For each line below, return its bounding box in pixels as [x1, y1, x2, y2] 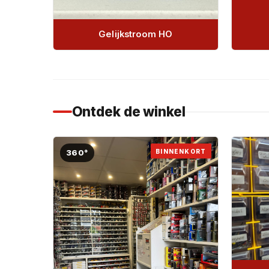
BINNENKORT [156, 147, 207, 155]
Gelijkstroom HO [98, 29, 173, 40]
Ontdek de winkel [71, 103, 186, 120]
